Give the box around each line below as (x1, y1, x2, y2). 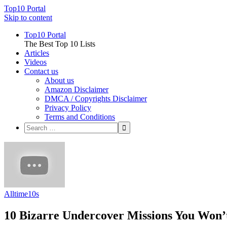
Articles (24, 49, 49, 57)
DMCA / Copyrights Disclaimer (45, 94, 147, 103)
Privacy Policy (45, 103, 91, 112)
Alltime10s (4, 190, 39, 198)
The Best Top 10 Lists (24, 40, 95, 48)
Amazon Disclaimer (45, 85, 108, 94)
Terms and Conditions (45, 112, 115, 121)
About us (45, 76, 74, 85)
